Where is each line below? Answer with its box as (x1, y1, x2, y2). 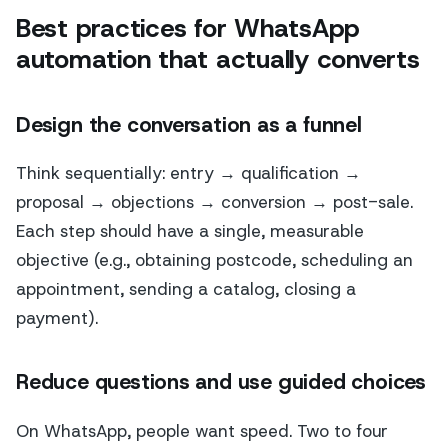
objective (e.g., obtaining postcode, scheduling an (16, 248, 413, 271)
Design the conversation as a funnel (16, 110, 362, 139)
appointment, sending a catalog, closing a (16, 277, 356, 300)
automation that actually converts (16, 42, 420, 77)
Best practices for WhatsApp (16, 11, 361, 46)
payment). (16, 306, 98, 329)
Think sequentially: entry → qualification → (16, 161, 361, 184)
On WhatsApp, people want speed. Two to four (16, 419, 388, 442)
